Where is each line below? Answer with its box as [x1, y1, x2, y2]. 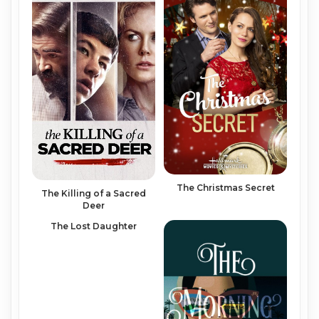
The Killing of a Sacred [41, 187, 146, 199]
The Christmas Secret [176, 182, 275, 193]
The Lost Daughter [51, 220, 137, 231]
